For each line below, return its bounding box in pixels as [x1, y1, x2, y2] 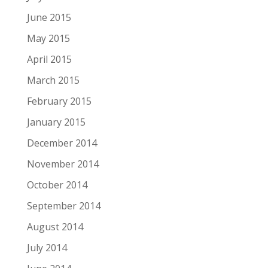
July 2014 [26, 240, 67, 254]
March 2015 [26, 73, 80, 87]
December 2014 [26, 136, 97, 150]
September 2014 [26, 199, 100, 212]
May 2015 [26, 31, 70, 45]
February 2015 [26, 94, 92, 108]
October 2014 [26, 178, 87, 191]
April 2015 [26, 52, 72, 66]
